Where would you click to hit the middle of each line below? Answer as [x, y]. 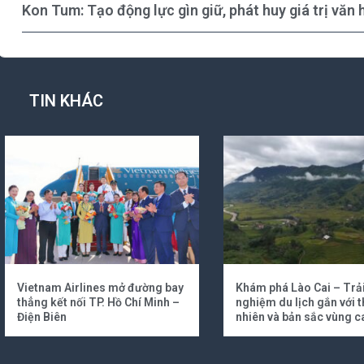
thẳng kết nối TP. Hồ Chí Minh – [98, 302]
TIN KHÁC [66, 100]
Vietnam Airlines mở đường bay [100, 287]
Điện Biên [42, 316]
